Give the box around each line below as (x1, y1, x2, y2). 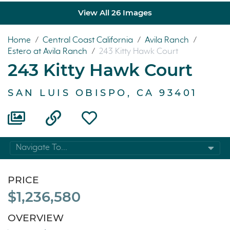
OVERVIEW (8, 212, 64, 224)
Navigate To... (16, 143, 67, 153)
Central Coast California (43, 35, 135, 45)
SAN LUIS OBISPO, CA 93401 (8, 87, 198, 99)
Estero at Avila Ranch (8, 46, 89, 56)
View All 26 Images (78, 8, 152, 18)
